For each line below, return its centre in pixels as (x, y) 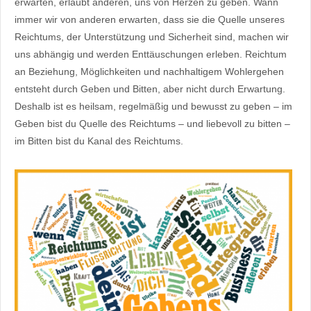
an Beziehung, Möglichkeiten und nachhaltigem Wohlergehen (149, 72)
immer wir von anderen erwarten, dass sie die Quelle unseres (150, 20)
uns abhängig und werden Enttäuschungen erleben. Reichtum (151, 54)
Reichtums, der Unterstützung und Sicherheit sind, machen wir (152, 37)
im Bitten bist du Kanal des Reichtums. (99, 141)
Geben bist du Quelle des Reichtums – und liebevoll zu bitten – (152, 124)
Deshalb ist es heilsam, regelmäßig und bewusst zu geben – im (153, 107)
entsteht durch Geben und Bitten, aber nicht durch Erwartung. (150, 89)
